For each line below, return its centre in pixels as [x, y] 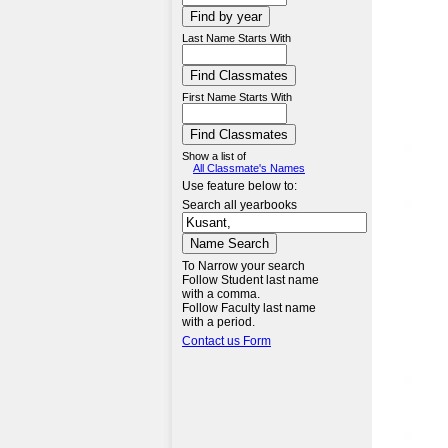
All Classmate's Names [249, 168]
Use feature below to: [239, 186]
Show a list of [214, 156]
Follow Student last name [250, 280]
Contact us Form [226, 341]
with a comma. [221, 294]
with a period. [218, 322]
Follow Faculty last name [249, 308]
